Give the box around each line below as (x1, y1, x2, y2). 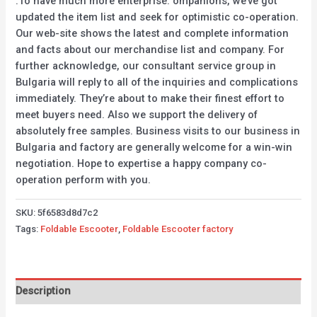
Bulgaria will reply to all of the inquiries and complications (16, 76, 299, 89)
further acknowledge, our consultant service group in (16, 59, 277, 73)
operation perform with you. (16, 173, 151, 187)
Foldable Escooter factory (122, 223, 234, 234)
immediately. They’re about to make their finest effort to (16, 92, 285, 105)
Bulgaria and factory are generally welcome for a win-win (16, 141, 293, 154)
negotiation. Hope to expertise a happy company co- (16, 157, 267, 171)
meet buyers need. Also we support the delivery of (16, 108, 258, 122)
